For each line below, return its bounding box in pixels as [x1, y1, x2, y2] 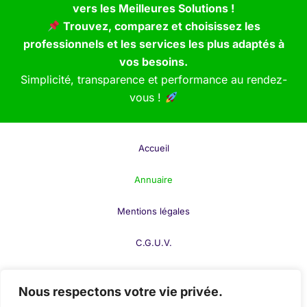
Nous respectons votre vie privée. [19, 284, 223, 299]
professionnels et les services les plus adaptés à [23, 36, 284, 51]
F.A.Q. [140, 268, 167, 280]
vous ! [130, 90, 165, 104]
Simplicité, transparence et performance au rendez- [20, 72, 287, 86]
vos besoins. [119, 54, 188, 69]
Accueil [138, 142, 169, 153]
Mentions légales [117, 205, 190, 217]
